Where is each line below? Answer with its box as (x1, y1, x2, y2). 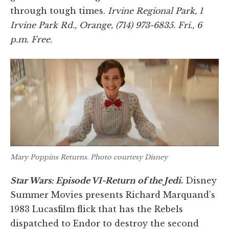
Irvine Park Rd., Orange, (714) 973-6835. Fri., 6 (10, 20, 202, 31)
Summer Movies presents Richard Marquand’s (10, 189, 215, 200)
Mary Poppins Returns (10, 153, 87, 162)
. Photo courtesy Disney (87, 153, 168, 162)
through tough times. (10, 6, 108, 16)
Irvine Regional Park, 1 (108, 6, 203, 16)
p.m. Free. (10, 34, 52, 45)
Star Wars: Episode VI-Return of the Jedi (10, 175, 181, 186)
